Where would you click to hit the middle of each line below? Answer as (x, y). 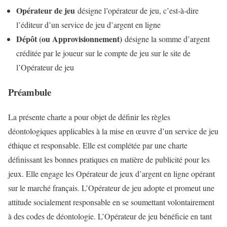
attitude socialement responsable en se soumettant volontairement (111, 202)
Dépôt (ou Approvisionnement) (69, 39)
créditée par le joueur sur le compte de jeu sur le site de (103, 53)
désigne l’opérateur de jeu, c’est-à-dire (137, 11)
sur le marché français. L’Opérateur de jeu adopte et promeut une (111, 187)
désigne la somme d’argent (166, 39)
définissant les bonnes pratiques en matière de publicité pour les (109, 159)
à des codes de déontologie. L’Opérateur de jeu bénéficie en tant (110, 216)
